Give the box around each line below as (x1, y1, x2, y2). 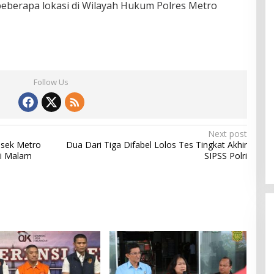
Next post (207, 128, 247, 139)
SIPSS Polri (204, 150, 247, 161)
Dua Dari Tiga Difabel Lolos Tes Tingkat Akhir (65, 139, 247, 150)
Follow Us (34, 76, 69, 87)
